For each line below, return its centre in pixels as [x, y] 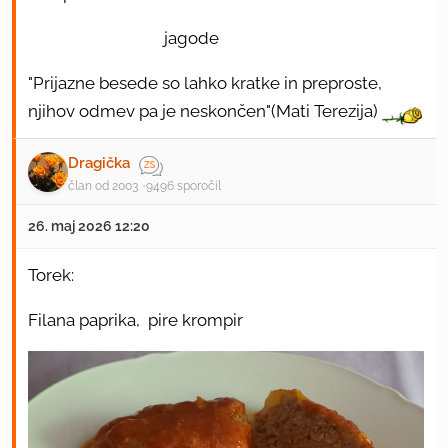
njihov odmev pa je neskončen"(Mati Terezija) [205, 110]
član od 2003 [103, 185]
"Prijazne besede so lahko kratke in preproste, [205, 82]
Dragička [99, 163]
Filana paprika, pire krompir [137, 319]
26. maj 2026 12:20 [89, 225]
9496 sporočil [183, 185]
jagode [123, 37]
